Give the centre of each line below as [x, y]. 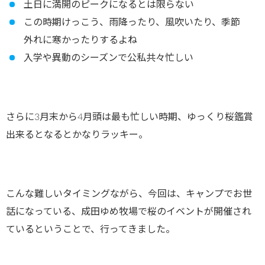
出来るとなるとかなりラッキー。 [77, 135]
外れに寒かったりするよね [80, 41]
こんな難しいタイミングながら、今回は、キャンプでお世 [129, 194]
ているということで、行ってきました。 [91, 230]
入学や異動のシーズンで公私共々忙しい [109, 58]
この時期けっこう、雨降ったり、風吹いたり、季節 [132, 23]
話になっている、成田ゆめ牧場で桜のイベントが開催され [129, 212]
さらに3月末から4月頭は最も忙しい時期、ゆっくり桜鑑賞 [130, 117]
